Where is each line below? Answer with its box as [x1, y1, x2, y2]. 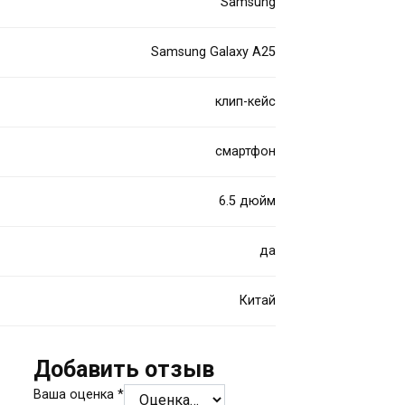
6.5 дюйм [219, 193, 277, 209]
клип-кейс [215, 93, 277, 109]
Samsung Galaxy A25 [151, 43, 277, 60]
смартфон [215, 143, 277, 159]
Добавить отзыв [33, 355, 215, 382]
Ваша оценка [33, 386, 118, 402]
